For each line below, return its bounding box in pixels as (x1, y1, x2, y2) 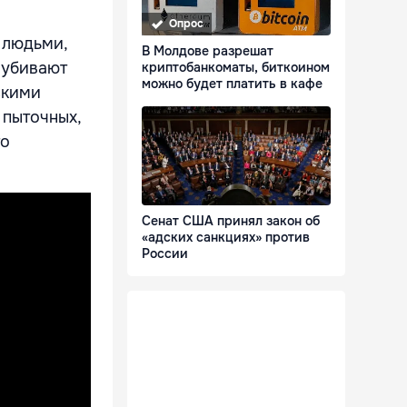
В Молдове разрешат (142, 43, 273, 60)
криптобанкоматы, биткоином (142, 59, 330, 76)
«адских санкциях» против (142, 229, 310, 246)
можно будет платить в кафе (142, 75, 323, 93)
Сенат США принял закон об (142, 213, 320, 230)
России (142, 245, 188, 263)
